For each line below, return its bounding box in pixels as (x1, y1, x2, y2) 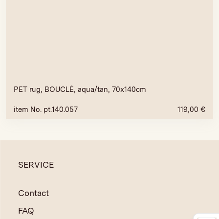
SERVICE (18, 159, 54, 170)
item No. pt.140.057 (14, 105, 78, 114)
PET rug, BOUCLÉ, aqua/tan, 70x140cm (14, 85, 147, 94)
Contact (18, 188, 49, 198)
